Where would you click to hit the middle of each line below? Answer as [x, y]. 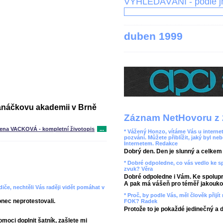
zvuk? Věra [138, 169]
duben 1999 [153, 36]
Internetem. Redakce [151, 143]
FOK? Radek [141, 201]
